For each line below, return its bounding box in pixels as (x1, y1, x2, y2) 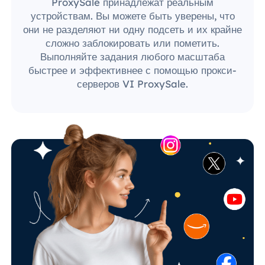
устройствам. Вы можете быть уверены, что (30, 9, 235, 22)
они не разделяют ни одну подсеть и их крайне (23, 22, 242, 35)
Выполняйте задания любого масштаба (40, 50, 225, 63)
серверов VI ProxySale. (77, 77, 188, 90)
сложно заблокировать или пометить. (46, 36, 219, 49)
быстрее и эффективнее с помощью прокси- (28, 63, 237, 76)
